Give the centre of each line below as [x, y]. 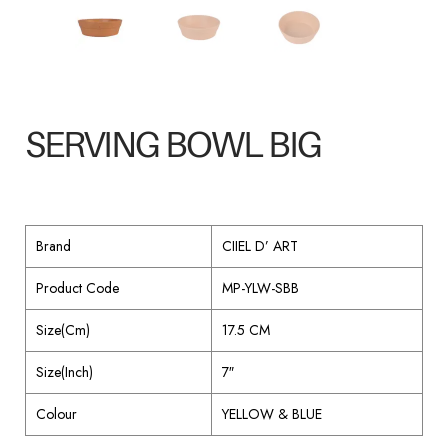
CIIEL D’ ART [260, 246]
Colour [56, 414]
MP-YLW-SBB [260, 288]
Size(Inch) [64, 372]
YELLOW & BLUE [272, 414]
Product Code [77, 288]
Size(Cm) [63, 330]
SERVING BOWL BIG [173, 146]
